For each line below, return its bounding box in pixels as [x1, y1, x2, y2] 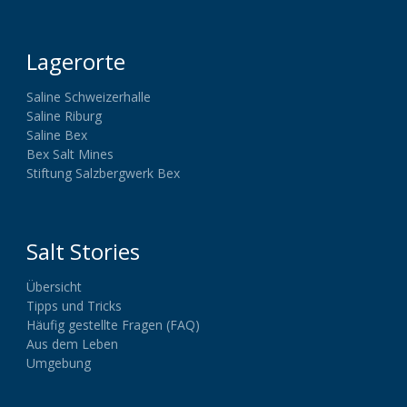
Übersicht [26, 277, 82, 295]
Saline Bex [26, 125, 87, 144]
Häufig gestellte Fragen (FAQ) [26, 315, 200, 333]
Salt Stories [26, 235, 140, 266]
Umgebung [26, 353, 91, 372]
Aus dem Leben [26, 334, 118, 352]
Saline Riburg [26, 106, 102, 124]
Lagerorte [26, 45, 125, 76]
